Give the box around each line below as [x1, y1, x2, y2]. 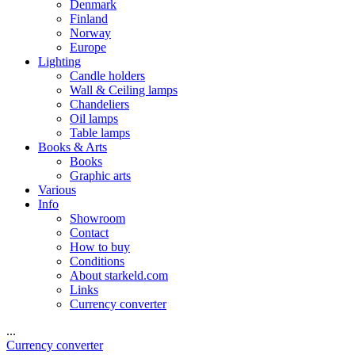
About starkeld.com [70, 269, 168, 282]
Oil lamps [70, 112, 118, 125]
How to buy [70, 240, 130, 254]
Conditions [70, 254, 124, 268]
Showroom [70, 212, 125, 225]
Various [38, 183, 76, 197]
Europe [70, 40, 106, 54]
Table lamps [70, 126, 130, 139]
